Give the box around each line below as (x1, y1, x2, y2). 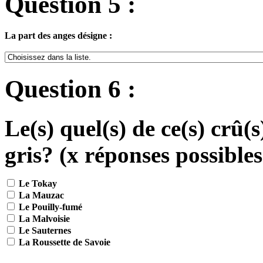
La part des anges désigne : (5, 31, 112, 41)
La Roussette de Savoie (16, 237, 110, 247)
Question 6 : (5, 75, 136, 103)
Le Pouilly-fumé (16, 201, 82, 212)
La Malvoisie (16, 213, 70, 224)
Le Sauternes (16, 225, 71, 235)
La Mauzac (16, 190, 64, 200)
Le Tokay (16, 178, 57, 188)
